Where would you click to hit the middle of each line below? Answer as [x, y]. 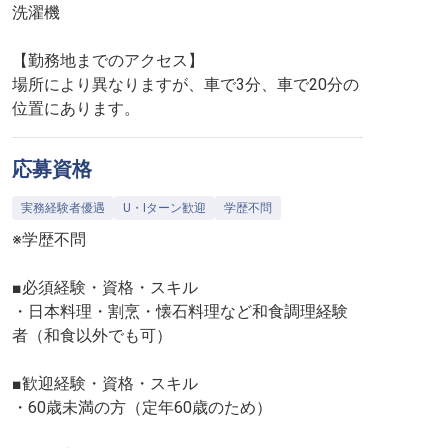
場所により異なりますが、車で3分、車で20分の [185, 84]
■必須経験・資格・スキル [105, 287]
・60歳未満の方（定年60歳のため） [142, 407]
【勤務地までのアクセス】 [108, 60]
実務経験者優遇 [63, 208]
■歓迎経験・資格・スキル [105, 383]
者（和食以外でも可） [92, 335]
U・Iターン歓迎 [164, 208]
